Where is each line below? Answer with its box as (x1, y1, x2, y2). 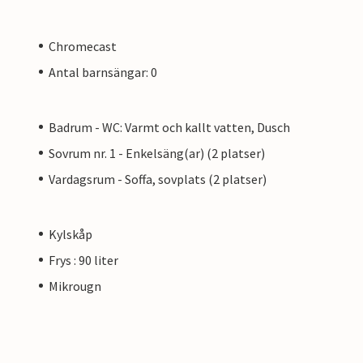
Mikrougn (49, 277, 101, 294)
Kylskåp (49, 225, 92, 242)
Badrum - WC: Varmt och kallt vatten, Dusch (49, 118, 290, 135)
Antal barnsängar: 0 (49, 63, 157, 80)
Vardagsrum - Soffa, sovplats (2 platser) (49, 170, 267, 187)
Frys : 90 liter (49, 251, 118, 268)
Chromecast (49, 37, 117, 54)
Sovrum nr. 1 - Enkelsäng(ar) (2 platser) (49, 144, 265, 161)
